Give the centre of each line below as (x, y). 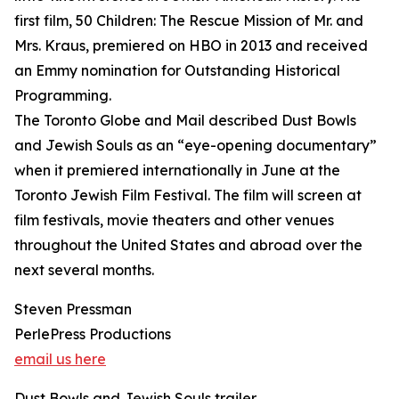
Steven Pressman (73, 309)
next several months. (84, 270)
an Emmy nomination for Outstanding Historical (177, 70)
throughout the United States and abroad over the (188, 245)
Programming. (63, 95)
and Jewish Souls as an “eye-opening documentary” (195, 145)
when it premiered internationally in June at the (177, 170)
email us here (60, 359)
